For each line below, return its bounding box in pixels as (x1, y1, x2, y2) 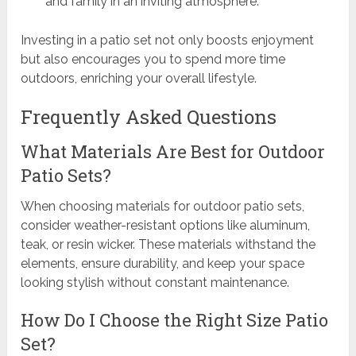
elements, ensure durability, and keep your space (21, 255, 305, 271)
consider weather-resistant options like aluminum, (21, 217, 311, 233)
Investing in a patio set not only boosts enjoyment (21, 32, 315, 48)
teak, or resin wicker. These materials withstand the (21, 236, 316, 252)
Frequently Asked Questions (21, 103, 277, 130)
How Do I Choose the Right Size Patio (21, 308, 329, 331)
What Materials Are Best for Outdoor (21, 139, 326, 163)
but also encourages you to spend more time (21, 51, 286, 67)
